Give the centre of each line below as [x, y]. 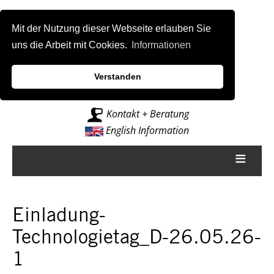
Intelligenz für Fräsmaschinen [137, 81]
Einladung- [59, 217]
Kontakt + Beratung [146, 114]
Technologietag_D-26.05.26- [137, 239]
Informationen [161, 45]
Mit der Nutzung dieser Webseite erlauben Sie [112, 29]
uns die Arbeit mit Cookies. [71, 45]
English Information [146, 130]
